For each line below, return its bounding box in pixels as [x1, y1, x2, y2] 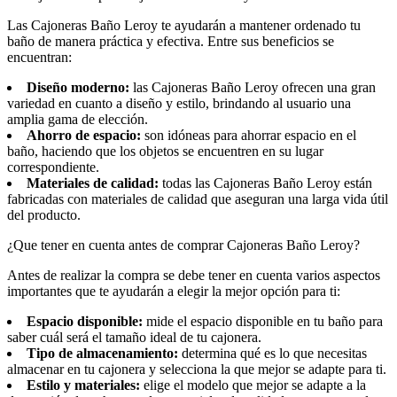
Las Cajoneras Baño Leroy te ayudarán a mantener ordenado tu [7, 17, 361, 33]
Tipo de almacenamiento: [27, 345, 178, 361]
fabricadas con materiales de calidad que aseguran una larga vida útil [7, 191, 388, 206]
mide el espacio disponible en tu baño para [143, 313, 383, 329]
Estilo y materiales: [27, 377, 140, 393]
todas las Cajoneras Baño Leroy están [159, 175, 372, 191]
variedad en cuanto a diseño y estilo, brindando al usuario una [7, 95, 351, 111]
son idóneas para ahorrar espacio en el [141, 127, 356, 143]
